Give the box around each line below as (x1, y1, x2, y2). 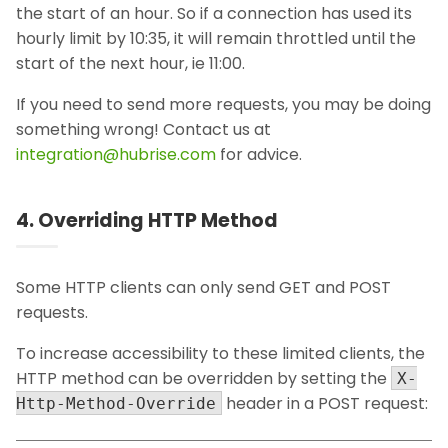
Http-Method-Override (16, 394, 216, 414)
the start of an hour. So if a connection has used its (16, 2, 412, 26)
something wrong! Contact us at (16, 118, 271, 142)
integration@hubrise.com (16, 143, 216, 167)
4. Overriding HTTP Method (16, 207, 278, 235)
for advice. (216, 143, 302, 167)
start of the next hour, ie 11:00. (16, 52, 245, 76)
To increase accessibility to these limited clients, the (16, 342, 425, 366)
